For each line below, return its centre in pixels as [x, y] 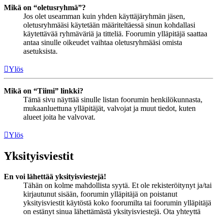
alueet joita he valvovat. [59, 117]
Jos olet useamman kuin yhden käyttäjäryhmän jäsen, [104, 16]
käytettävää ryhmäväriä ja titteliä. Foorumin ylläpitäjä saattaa [115, 34]
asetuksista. [40, 51]
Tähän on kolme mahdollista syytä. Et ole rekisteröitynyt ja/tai [117, 186]
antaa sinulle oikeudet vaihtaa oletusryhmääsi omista [103, 43]
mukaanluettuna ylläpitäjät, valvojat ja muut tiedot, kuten [109, 108]
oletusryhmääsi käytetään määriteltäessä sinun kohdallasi [109, 25]
